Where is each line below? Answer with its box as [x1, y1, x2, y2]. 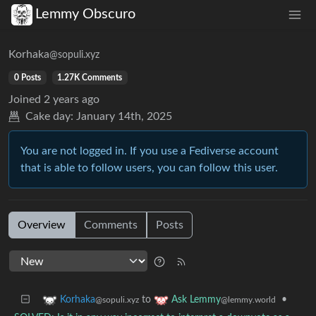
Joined [8, 93, 41, 105]
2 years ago [44, 93, 99, 105]
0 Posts [13, 73, 41, 82]
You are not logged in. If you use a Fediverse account [20, 145, 279, 157]
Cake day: [25, 110, 73, 122]
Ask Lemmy [171, 294, 221, 305]
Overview [18, 219, 66, 231]
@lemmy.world [221, 295, 276, 304]
